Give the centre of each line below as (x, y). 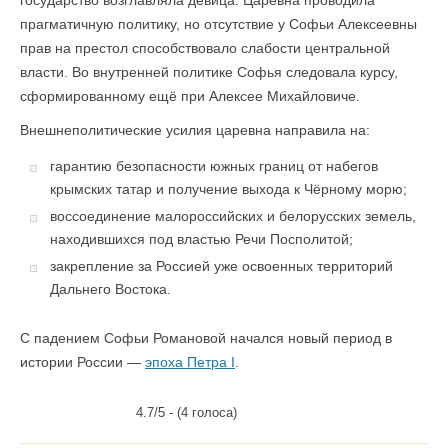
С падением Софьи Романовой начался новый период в (206, 338)
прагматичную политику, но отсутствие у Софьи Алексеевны (218, 24)
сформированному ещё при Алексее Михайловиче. (190, 96)
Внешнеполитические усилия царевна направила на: (195, 130)
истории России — (82, 362)
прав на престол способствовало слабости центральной (205, 48)
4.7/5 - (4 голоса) (186, 412)
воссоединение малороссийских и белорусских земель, (233, 216)
